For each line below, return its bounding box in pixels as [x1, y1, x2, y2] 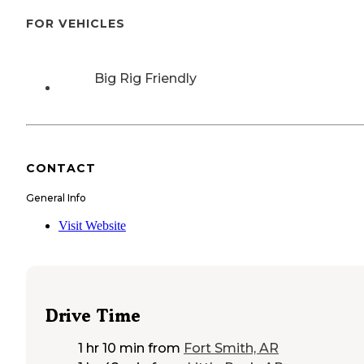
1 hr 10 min [78, 340, 145, 357]
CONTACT [26, 160, 96, 175]
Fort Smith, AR [184, 340, 279, 357]
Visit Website [58, 218, 126, 232]
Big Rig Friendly [94, 71, 197, 87]
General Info [26, 191, 86, 204]
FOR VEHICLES [26, 16, 125, 32]
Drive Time [45, 305, 141, 327]
